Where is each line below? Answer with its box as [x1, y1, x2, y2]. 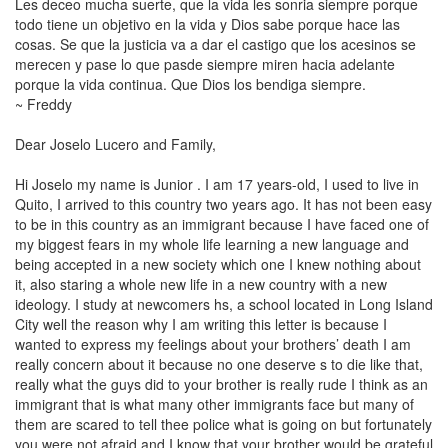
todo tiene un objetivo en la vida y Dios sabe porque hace [15, 14, 382, 34]
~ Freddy [15, 94, 72, 114]
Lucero [95, 134, 139, 154]
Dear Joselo [15, 134, 95, 154]
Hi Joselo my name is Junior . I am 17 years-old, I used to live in [15, 174, 419, 194]
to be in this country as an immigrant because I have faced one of [15, 214, 429, 234]
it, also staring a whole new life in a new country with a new [15, 274, 387, 294]
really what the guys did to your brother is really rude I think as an [15, 374, 428, 394]
